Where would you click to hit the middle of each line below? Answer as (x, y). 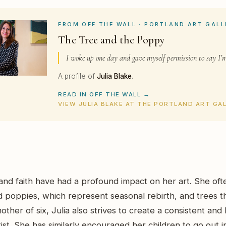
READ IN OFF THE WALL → (104, 94)
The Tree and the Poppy (111, 40)
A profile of (78, 76)
